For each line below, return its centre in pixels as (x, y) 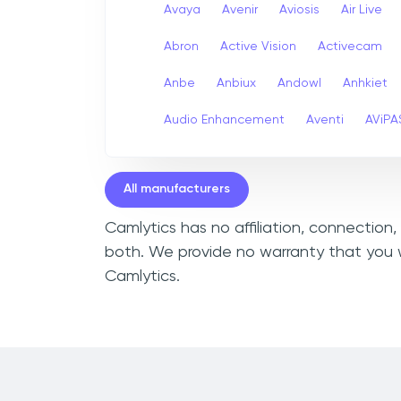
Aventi (325, 119)
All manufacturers (177, 189)
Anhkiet (365, 83)
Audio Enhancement (224, 119)
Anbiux (236, 83)
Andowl (299, 83)
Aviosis (299, 9)
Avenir (240, 9)
